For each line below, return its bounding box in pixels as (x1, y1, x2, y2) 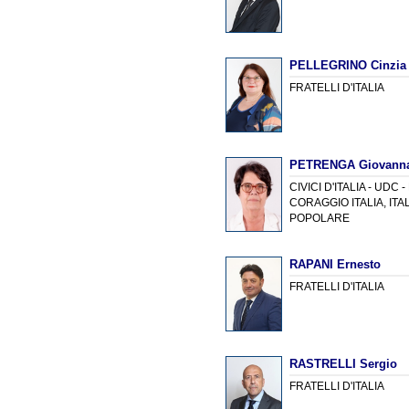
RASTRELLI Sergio (289, 356, 398, 371)
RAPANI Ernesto (289, 257, 382, 271)
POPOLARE (289, 211, 351, 225)
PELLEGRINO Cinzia (289, 58, 407, 72)
